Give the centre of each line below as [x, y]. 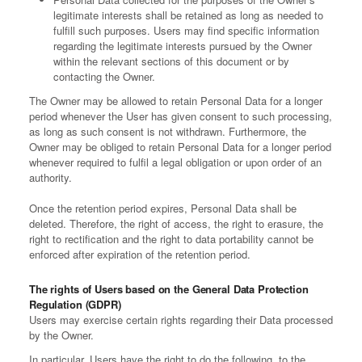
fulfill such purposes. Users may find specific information [186, 31]
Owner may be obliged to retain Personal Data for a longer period [180, 147]
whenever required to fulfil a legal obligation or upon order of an [175, 162]
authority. [51, 178]
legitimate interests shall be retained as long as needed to [188, 15]
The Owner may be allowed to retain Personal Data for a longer [176, 101]
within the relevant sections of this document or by [171, 61]
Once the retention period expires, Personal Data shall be [163, 208]
